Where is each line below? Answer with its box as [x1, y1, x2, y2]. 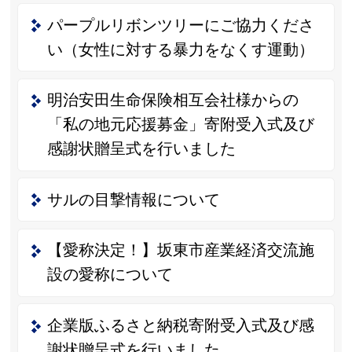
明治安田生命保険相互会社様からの [46, 91, 299, 109]
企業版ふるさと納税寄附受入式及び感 [46, 316, 314, 334]
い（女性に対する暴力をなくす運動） [46, 40, 314, 58]
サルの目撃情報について [46, 190, 220, 208]
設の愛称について [46, 266, 173, 284]
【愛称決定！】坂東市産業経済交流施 [46, 241, 314, 259]
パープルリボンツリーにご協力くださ [46, 16, 314, 34]
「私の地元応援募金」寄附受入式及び [46, 115, 314, 134]
